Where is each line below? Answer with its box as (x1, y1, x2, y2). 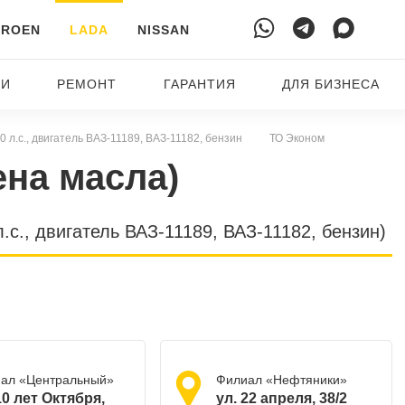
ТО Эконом (268, 132, 325, 145)
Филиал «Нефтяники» (215, 372, 347, 387)
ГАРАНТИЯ (163, 77, 236, 91)
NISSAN (137, 23, 190, 37)
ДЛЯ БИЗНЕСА (282, 77, 381, 91)
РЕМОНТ (57, 77, 118, 91)
